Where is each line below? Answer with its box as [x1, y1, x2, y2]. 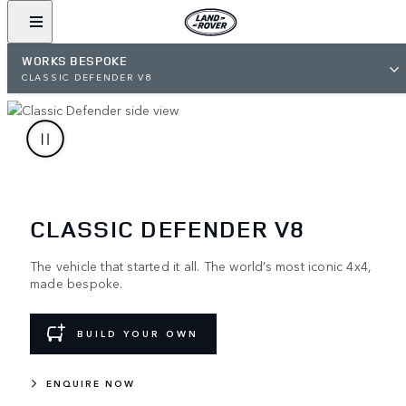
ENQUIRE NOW [46, 376, 135, 390]
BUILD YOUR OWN [77, 327, 198, 341]
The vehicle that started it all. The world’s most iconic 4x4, [30, 256, 372, 275]
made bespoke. [30, 273, 123, 292]
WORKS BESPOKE [22, 53, 128, 69]
